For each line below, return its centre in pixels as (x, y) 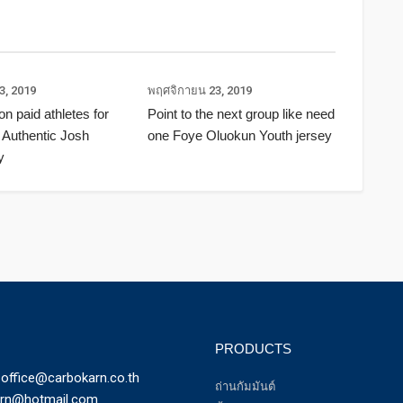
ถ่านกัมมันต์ (245, 387)
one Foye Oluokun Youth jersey (239, 136)
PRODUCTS (253, 349)
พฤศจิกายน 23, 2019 (199, 91)
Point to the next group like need (241, 114)
